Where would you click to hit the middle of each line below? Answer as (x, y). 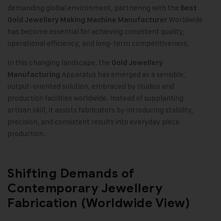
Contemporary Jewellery (85, 188)
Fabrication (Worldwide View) (99, 203)
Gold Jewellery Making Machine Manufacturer (87, 20)
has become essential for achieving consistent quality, (96, 32)
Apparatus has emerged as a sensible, (123, 74)
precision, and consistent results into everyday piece (93, 122)
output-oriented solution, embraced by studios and (91, 86)
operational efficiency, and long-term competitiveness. (98, 43)
